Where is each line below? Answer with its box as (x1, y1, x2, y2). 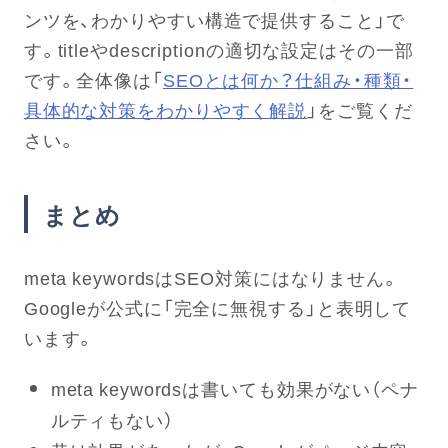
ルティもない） (50, 406, 174, 434)
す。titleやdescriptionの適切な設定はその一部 (23, 36, 414, 64)
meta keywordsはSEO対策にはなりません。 (23, 264, 400, 292)
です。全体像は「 (23, 66, 163, 94)
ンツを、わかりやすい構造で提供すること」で (23, 6, 405, 34)
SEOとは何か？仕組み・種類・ (162, 66, 414, 94)
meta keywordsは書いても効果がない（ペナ (50, 375, 419, 403)
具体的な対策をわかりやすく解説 (23, 96, 308, 124)
